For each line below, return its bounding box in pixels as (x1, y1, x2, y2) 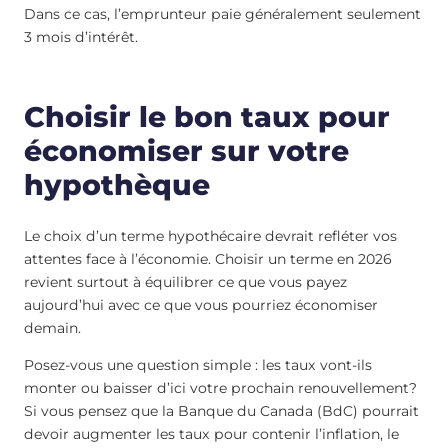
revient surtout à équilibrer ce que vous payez (24, 273, 347, 292)
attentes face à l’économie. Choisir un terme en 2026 (24, 250, 392, 269)
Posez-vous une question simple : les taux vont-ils (24, 356, 372, 375)
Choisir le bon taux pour (24, 99, 390, 134)
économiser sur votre (24, 133, 349, 168)
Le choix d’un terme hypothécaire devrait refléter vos (24, 227, 397, 246)
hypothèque (24, 167, 210, 202)
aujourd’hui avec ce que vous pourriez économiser (24, 296, 378, 315)
